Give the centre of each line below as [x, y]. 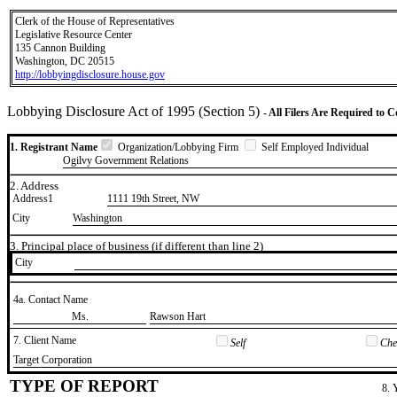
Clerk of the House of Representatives [95, 21]
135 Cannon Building [60, 48]
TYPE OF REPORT [84, 385]
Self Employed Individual [314, 147]
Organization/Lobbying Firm [178, 147]
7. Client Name [45, 340]
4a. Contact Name [51, 299]
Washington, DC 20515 [65, 61]
